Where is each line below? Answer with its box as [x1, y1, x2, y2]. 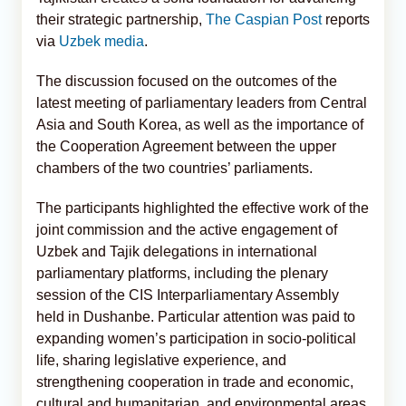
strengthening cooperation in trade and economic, [36, 373, 353, 390]
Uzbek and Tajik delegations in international [36, 243, 317, 259]
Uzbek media [59, 33, 144, 49]
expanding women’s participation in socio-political [36, 330, 356, 346]
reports [322, 11, 370, 27]
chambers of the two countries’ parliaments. [36, 159, 313, 176]
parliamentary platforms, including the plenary [36, 265, 328, 281]
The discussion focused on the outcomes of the [36, 72, 337, 89]
